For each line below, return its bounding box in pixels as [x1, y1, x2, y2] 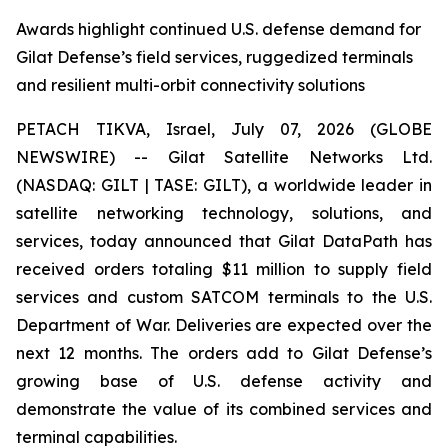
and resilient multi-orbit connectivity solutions [16, 75, 365, 95]
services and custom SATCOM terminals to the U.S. [16, 287, 432, 307]
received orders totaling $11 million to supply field [16, 259, 432, 279]
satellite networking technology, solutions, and [16, 203, 432, 223]
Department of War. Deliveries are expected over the [16, 315, 432, 335]
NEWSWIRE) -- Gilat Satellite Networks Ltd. [16, 147, 432, 167]
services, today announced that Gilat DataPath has [16, 231, 432, 251]
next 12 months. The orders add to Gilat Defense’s [16, 343, 432, 363]
